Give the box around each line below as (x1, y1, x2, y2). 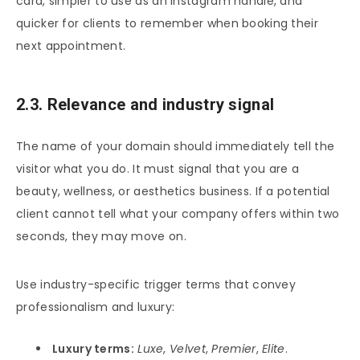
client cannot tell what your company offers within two (16, 205, 340, 222)
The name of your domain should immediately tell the (16, 137, 335, 154)
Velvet (170, 340, 206, 357)
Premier (211, 340, 256, 357)
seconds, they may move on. (16, 227, 186, 244)
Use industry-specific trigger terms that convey (16, 276, 297, 292)
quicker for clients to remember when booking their (16, 14, 318, 31)
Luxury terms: (52, 340, 134, 357)
